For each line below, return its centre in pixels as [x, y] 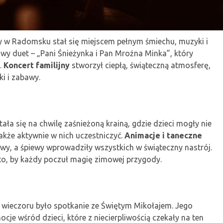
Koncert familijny [37, 65]
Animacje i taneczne [163, 135]
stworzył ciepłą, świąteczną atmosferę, [140, 65]
